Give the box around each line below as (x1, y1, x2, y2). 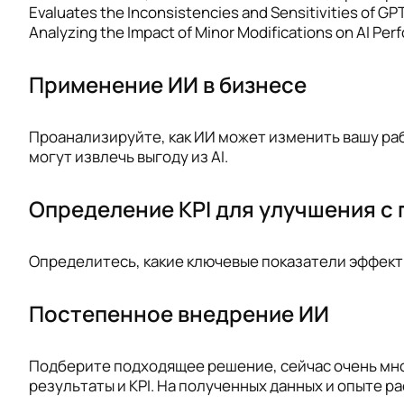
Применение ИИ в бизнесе (29, 69, 307, 100)
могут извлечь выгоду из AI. (29, 145, 228, 167)
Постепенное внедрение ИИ (29, 298, 329, 328)
